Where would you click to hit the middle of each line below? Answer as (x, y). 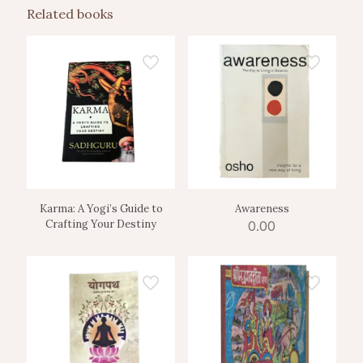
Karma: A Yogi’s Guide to (101, 209)
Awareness (262, 209)
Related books (70, 13)
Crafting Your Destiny (101, 224)
